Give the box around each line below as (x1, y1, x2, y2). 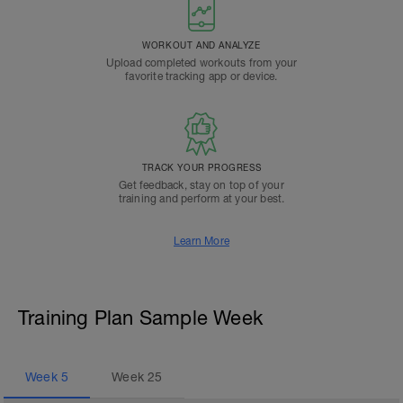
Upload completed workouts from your (105, 57, 298, 69)
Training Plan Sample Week (18, 306, 263, 329)
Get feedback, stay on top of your (119, 179, 284, 192)
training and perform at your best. (118, 193, 285, 205)
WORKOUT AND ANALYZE (142, 40, 261, 50)
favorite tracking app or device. (125, 70, 278, 83)
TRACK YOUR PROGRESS (141, 162, 262, 173)
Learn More (174, 235, 229, 247)
